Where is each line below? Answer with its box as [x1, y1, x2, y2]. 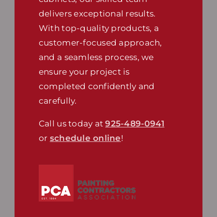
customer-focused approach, [38, 38, 162, 48]
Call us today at [38, 119, 106, 129]
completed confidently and [38, 81, 155, 92]
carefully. [38, 96, 77, 106]
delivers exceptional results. [38, 9, 156, 19]
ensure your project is [38, 67, 130, 77]
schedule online [49, 133, 121, 143]
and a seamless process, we [38, 52, 154, 62]
